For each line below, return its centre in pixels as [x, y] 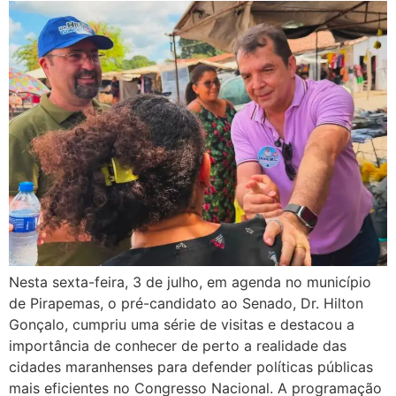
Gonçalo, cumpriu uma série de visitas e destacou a [182, 324]
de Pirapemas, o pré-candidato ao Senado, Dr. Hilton [186, 303]
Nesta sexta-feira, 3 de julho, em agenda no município [190, 282]
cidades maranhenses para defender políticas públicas [191, 366]
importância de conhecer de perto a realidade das [178, 345]
